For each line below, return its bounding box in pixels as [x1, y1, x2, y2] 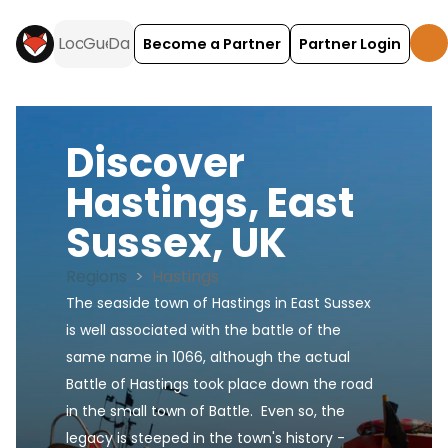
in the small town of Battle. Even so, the [66, 401, 345, 421]
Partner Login [299, 33, 401, 54]
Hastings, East [66, 175, 354, 231]
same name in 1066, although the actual [66, 347, 350, 367]
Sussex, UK [66, 215, 287, 271]
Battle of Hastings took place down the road [66, 374, 373, 394]
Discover [66, 135, 245, 191]
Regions [66, 265, 127, 289]
